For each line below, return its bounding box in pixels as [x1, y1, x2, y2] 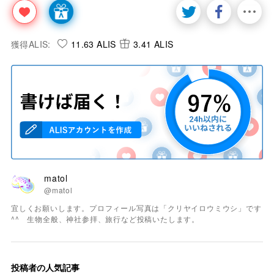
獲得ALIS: [11, 37, 51, 50]
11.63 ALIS [70, 37, 116, 50]
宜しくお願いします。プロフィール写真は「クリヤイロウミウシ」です [11, 202, 262, 213]
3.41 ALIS [133, 37, 174, 50]
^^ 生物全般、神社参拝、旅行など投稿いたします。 [11, 213, 199, 224]
